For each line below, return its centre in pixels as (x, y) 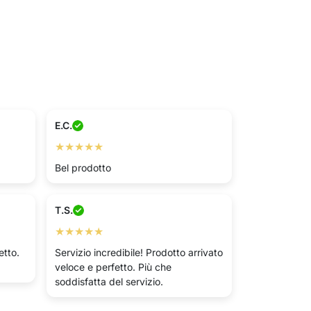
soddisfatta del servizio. (109, 281)
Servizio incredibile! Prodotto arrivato (139, 252)
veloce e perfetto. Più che (113, 267)
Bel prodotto (83, 168)
